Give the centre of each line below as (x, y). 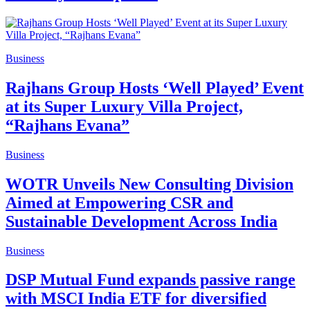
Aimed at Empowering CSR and (119, 202)
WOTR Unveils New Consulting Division (149, 184)
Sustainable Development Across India (142, 221)
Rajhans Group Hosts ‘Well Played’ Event (155, 88)
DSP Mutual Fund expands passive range (151, 280)
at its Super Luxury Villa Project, (124, 106)
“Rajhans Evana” (67, 125)
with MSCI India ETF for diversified (136, 299)
